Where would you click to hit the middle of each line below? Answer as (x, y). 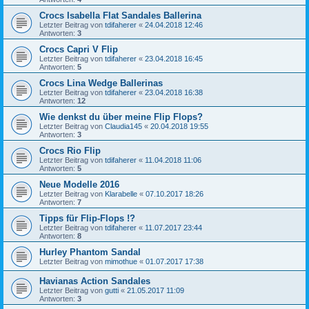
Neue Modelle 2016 (79, 185)
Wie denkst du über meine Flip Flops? (121, 117)
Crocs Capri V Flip (79, 50)
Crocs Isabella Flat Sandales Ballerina (120, 16)
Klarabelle (121, 194)
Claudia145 (123, 127)
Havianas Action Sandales (95, 281)
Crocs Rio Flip (70, 151)
